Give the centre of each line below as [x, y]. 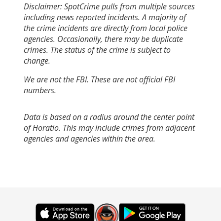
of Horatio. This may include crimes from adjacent [109, 128]
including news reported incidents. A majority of [105, 17]
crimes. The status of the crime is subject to [97, 50]
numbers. [40, 90]
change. [37, 60]
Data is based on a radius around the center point [109, 117]
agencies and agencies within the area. [90, 138]
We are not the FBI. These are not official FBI [99, 79]
